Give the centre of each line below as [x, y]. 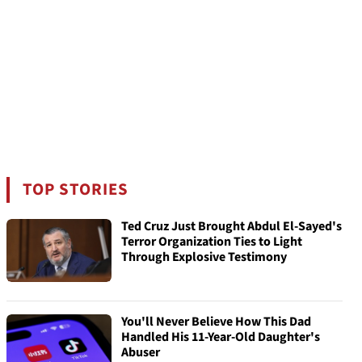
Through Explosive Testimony [204, 257]
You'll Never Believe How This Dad [216, 322]
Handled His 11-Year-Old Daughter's [221, 337]
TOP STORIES [76, 189]
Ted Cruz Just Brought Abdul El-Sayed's [232, 226]
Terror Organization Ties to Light [212, 242]
